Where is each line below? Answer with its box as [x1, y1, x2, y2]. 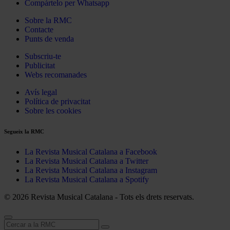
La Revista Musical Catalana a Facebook [25, 147, 157, 156]
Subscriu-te [25, 51, 61, 61]
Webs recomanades [25, 70, 87, 79]
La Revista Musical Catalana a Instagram [25, 165, 157, 175]
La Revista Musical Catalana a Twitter [25, 156, 148, 165]
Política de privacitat [25, 97, 90, 106]
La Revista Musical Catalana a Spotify [25, 175, 149, 184]
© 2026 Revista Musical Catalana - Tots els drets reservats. [4, 192, 194, 201]
